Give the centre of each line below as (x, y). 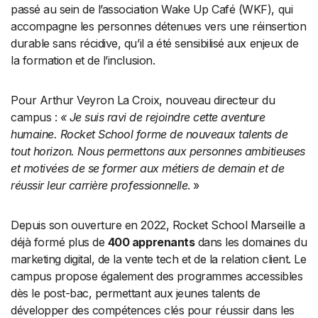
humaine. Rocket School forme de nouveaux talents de (149, 134)
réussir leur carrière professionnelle (99, 185)
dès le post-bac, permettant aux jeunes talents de (136, 293)
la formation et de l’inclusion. (83, 60)
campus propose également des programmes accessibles (157, 276)
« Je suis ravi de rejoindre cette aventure (161, 117)
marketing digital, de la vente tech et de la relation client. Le (159, 259)
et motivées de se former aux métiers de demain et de (148, 168)
